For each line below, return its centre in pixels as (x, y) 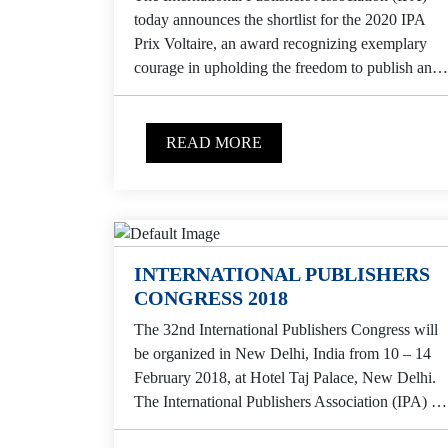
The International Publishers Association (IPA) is (287, 401)
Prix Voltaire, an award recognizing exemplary (280, 44)
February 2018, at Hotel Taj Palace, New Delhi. (285, 377)
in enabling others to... (204, 92)
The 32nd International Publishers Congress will (286, 329)
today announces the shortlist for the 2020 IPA (280, 20)
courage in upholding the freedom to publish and (287, 68)
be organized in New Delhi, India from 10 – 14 (282, 353)
